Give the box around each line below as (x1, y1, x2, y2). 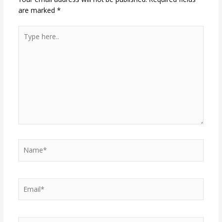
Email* (17, 178, 39, 188)
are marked (18, 5, 57, 15)
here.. (17, 37, 35, 47)
